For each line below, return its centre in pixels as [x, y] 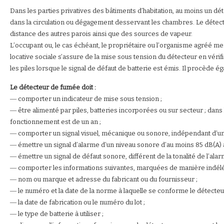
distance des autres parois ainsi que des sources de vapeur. [101, 34]
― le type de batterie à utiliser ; [57, 214]
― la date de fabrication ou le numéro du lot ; [77, 202]
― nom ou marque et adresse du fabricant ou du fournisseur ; [104, 179]
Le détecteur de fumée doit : [53, 87]
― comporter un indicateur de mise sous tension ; [86, 99]
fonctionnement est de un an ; [55, 122]
